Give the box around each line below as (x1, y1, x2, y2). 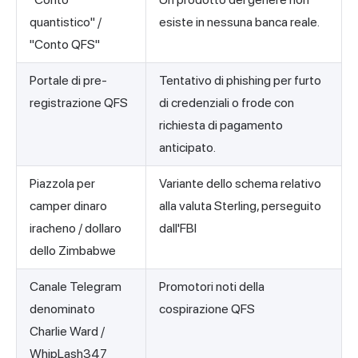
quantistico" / (30, 14, 101, 30)
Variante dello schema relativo (159, 176, 321, 192)
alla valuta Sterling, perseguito (159, 198, 321, 214)
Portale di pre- (30, 73, 107, 89)
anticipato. (159, 140, 216, 156)
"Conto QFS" (30, 37, 100, 53)
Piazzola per (30, 176, 95, 192)
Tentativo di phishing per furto (159, 73, 321, 89)
